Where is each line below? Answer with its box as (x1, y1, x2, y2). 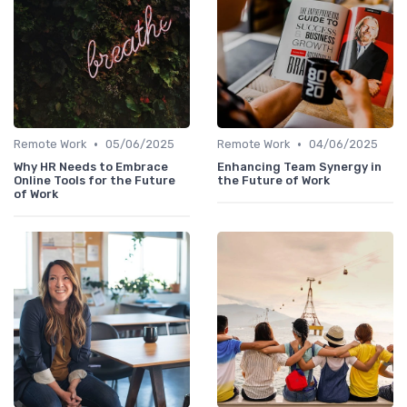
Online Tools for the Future (14, 174, 175, 187)
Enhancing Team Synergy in (217, 160, 382, 174)
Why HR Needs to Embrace (14, 160, 168, 174)
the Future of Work (217, 174, 330, 187)
